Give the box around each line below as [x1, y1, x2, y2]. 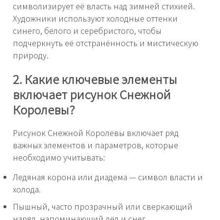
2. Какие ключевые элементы [13, 70, 177, 88]
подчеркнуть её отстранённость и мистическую [13, 37, 198, 49]
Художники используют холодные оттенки [13, 12, 178, 25]
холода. [13, 183, 41, 195]
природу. [13, 49, 49, 61]
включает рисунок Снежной [13, 85, 171, 103]
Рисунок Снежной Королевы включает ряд [13, 127, 179, 139]
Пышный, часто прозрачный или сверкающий [13, 200, 192, 213]
